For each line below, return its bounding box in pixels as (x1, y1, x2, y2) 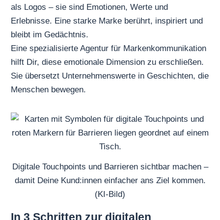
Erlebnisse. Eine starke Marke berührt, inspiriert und (11, 16, 203, 26)
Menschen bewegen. (11, 85, 86, 95)
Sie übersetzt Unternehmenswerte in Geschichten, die (11, 71, 209, 81)
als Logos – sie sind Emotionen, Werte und (11, 2, 168, 12)
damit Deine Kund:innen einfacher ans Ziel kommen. (14, 176, 206, 186)
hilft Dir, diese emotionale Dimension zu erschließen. (11, 57, 204, 67)
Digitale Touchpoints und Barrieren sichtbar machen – (12, 162, 208, 172)
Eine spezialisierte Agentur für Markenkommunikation (11, 44, 207, 54)
